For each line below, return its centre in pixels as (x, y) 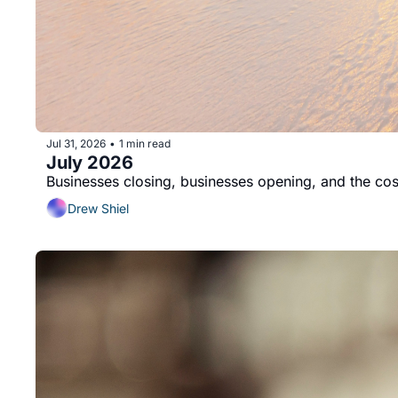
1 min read (145, 143)
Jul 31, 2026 (76, 143)
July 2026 (90, 163)
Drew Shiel (98, 208)
